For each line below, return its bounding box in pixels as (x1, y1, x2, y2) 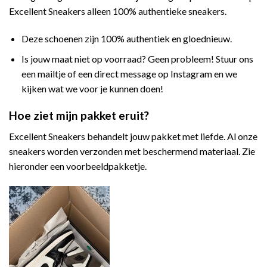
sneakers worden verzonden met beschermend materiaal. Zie (9, 145, 255, 157)
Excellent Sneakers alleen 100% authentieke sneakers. (9, 5, 226, 17)
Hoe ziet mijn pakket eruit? (9, 108, 149, 123)
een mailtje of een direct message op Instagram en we (21, 68, 237, 80)
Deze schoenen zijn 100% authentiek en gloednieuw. (21, 32, 232, 44)
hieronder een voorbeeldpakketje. (9, 160, 147, 172)
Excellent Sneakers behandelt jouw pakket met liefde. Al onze (9, 130, 257, 142)
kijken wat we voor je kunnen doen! (21, 83, 163, 95)
